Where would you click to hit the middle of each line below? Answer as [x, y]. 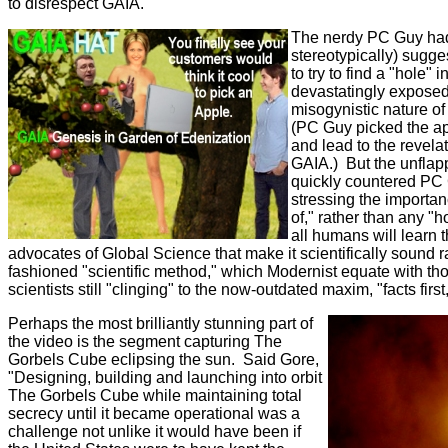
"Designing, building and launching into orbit [165, 377]
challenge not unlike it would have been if [154, 431]
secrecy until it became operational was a [154, 413]
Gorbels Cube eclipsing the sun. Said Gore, [163, 359]
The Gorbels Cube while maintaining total [155, 395]
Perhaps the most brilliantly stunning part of [160, 323]
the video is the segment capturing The [145, 341]
